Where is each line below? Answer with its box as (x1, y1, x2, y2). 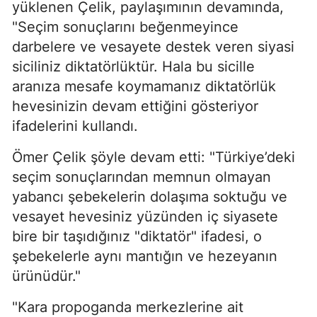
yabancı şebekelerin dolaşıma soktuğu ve (12, 188, 287, 206)
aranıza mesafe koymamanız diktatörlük (12, 78, 276, 96)
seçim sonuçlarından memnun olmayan (12, 168, 271, 186)
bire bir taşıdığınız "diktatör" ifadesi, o (12, 228, 262, 246)
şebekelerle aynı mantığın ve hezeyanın (12, 248, 277, 265)
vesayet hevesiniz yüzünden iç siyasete (12, 208, 278, 226)
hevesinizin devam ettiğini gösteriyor (12, 98, 258, 115)
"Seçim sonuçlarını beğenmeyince (12, 18, 238, 36)
